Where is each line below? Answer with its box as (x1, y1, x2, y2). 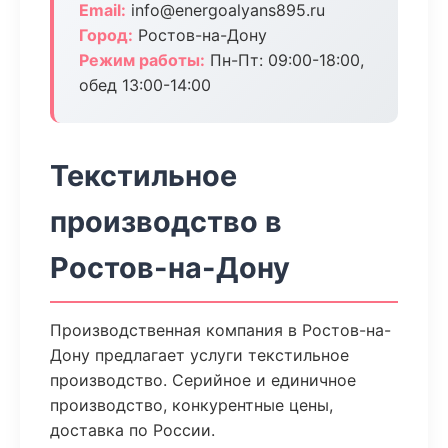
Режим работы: (79, 50, 205, 70)
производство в (50, 204, 282, 239)
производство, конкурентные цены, (50, 395, 333, 415)
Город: (79, 25, 133, 45)
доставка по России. (50, 420, 215, 440)
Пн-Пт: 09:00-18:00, (205, 50, 364, 70)
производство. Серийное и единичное (50, 370, 356, 390)
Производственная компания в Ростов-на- (50, 320, 391, 340)
